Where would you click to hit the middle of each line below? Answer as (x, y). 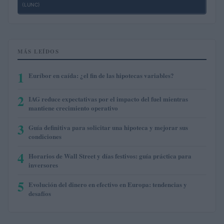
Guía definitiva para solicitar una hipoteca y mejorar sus (108, 127)
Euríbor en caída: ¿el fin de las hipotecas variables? (101, 75)
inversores (43, 164)
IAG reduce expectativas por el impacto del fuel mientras (108, 98)
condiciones (45, 136)
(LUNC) (31, 4)
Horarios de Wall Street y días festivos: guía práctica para (110, 155)
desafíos (40, 193)
